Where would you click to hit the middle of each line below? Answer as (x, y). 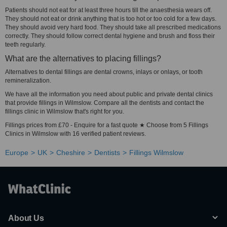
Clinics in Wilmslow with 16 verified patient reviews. (75, 134)
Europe (17, 153)
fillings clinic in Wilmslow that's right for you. (65, 111)
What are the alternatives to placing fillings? (83, 59)
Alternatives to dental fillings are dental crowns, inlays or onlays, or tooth (104, 72)
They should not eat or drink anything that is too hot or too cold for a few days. (111, 19)
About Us (26, 218)
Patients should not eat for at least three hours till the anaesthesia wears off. (108, 10)
